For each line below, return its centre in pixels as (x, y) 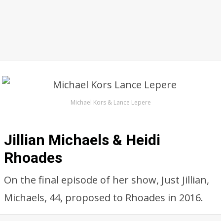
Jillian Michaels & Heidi (82, 140)
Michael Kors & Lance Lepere (110, 102)
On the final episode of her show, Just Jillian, (107, 180)
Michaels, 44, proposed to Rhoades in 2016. (104, 198)
